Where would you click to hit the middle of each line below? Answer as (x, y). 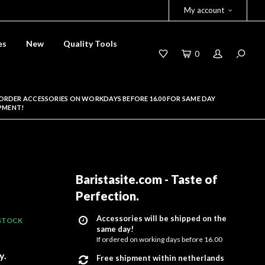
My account (204, 10)
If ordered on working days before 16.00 (159, 239)
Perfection (106, 196)
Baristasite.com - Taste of (147, 179)
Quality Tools (90, 43)
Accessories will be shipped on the (161, 218)
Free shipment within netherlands (160, 258)
